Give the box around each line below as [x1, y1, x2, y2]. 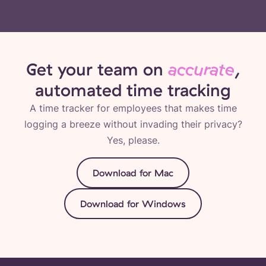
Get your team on [26, 58, 168, 80]
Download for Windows [80, 198, 186, 210]
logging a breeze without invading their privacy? [24, 118, 242, 131]
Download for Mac [93, 167, 173, 179]
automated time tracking [35, 79, 231, 101]
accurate [168, 58, 235, 80]
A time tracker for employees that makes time [29, 102, 237, 115]
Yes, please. [106, 134, 160, 147]
